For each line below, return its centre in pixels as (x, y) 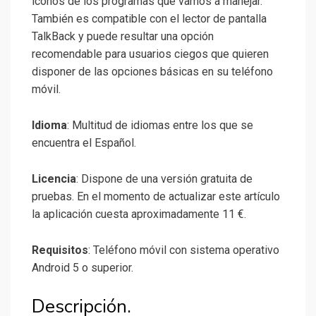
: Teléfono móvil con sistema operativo (184, 250)
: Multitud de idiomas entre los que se (160, 126)
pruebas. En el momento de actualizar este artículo (156, 197)
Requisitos (60, 250)
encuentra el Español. (84, 143)
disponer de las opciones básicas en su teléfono (152, 72)
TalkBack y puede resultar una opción (123, 37)
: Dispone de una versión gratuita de (164, 179)
